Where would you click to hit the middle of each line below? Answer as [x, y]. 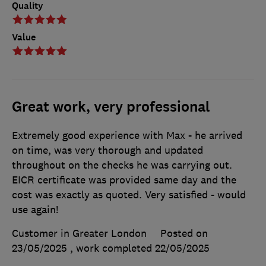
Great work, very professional [111, 107]
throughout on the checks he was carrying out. [122, 165]
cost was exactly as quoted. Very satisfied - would [129, 195]
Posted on [184, 234]
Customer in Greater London [79, 234]
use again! [35, 210]
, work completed [113, 248]
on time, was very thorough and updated [107, 151]
